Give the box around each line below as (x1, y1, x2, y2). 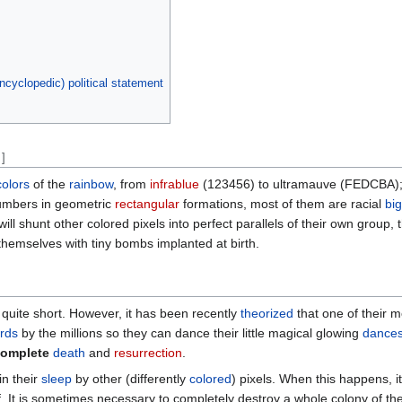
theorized (240, 305, 293, 320)
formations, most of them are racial (179, 196, 385, 211)
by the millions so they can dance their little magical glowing (18, 325, 363, 340)
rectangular (115, 196, 179, 211)
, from (113, 176, 150, 191)
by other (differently (72, 371, 189, 386)
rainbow (69, 176, 113, 191)
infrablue (150, 176, 199, 191)
